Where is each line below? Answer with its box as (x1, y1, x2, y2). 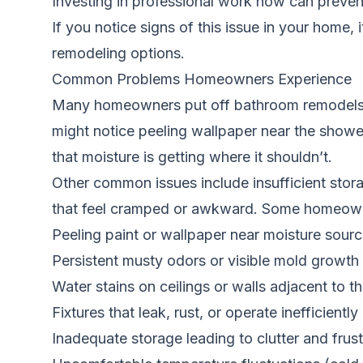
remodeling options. (52, 45, 185, 62)
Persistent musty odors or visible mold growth (52, 252, 359, 269)
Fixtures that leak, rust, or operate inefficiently (52, 304, 358, 321)
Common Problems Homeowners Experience (52, 70, 352, 88)
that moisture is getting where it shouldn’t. (52, 148, 332, 165)
